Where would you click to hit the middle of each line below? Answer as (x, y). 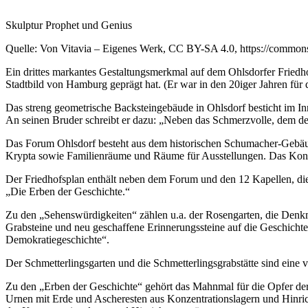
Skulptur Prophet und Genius (69, 25)
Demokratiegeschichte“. (57, 239)
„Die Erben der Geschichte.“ (68, 191)
